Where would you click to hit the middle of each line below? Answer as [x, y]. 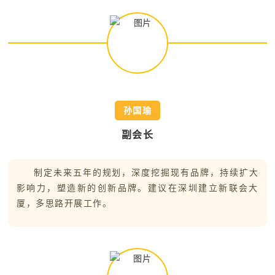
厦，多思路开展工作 [60, 203]
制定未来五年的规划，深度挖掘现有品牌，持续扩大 [146, 173]
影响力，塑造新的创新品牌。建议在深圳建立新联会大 [137, 188]
